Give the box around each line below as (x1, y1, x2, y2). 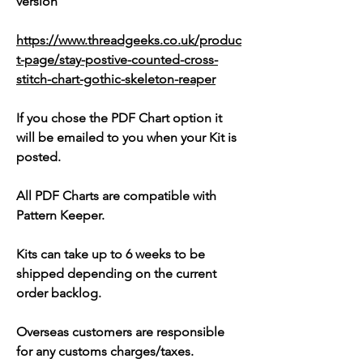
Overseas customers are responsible (16, 324, 224, 340)
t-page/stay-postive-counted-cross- (16, 52, 218, 68)
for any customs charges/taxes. (16, 344, 194, 360)
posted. (16, 149, 61, 165)
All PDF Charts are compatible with (16, 188, 216, 204)
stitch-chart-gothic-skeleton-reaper (16, 71, 216, 88)
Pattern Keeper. (16, 207, 105, 224)
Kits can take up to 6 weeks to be (16, 246, 205, 263)
